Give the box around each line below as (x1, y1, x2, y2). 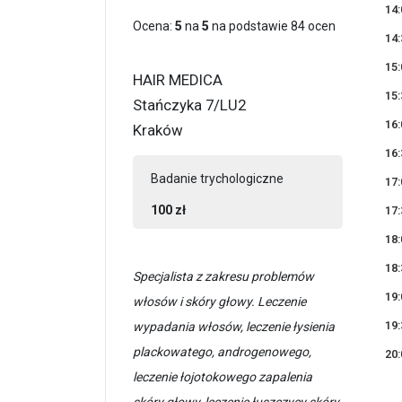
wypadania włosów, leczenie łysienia (133, 319, 335, 334)
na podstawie (209, 18, 291, 33)
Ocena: (133, 18, 175, 33)
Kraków (133, 120, 183, 139)
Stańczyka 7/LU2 (133, 95, 246, 114)
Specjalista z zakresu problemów (133, 268, 314, 284)
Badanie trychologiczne (151, 170, 284, 186)
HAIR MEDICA (133, 70, 223, 89)
